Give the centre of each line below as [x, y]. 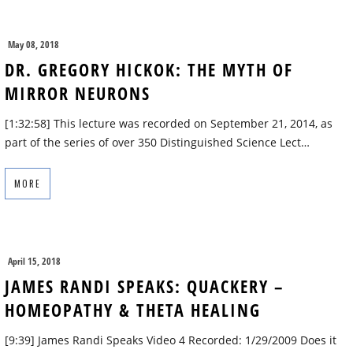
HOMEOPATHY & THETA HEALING [133, 310]
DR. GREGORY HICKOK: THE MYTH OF [149, 70]
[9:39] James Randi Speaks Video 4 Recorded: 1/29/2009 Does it [171, 340]
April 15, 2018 [34, 262]
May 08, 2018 [33, 45]
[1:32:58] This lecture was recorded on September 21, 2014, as [169, 124]
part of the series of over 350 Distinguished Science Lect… [157, 143]
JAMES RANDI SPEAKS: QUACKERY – [144, 286]
